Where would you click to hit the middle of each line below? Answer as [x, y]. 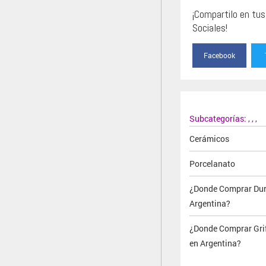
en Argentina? [215, 243]
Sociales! [210, 27]
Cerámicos [209, 138]
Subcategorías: [219, 118]
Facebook [220, 55]
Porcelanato [212, 163]
